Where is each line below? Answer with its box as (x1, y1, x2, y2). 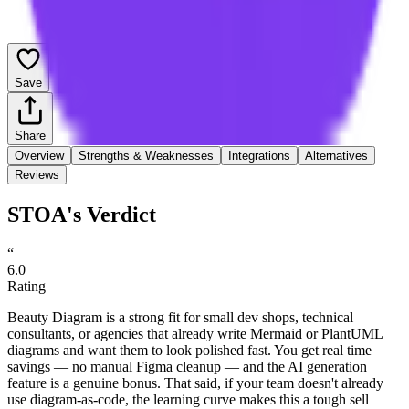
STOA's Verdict (7, 202, 156, 226)
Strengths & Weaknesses (79, 148, 214, 163)
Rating (7, 278, 46, 294)
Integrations (228, 148, 290, 163)
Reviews (15, 167, 59, 182)
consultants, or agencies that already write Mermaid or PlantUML (7, 325, 383, 341)
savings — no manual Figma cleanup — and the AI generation (7, 358, 367, 374)
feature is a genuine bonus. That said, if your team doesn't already (7, 374, 383, 391)
